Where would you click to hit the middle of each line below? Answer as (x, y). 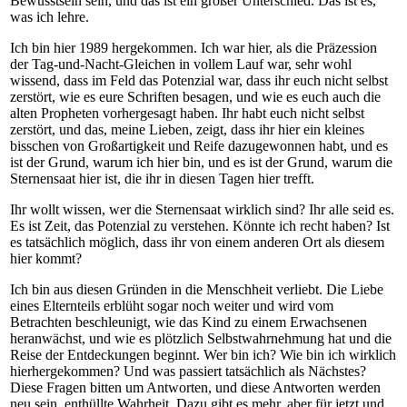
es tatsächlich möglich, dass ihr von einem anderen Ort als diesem (197, 243)
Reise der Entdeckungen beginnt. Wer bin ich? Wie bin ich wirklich (203, 355)
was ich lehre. (50, 17)
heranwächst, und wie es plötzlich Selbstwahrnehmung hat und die (201, 339)
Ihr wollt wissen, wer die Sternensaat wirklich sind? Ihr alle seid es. (202, 210)
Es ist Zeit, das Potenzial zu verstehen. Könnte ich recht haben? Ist (200, 226)
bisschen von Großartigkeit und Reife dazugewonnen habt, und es (199, 146)
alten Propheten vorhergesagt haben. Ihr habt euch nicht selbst (187, 114)
